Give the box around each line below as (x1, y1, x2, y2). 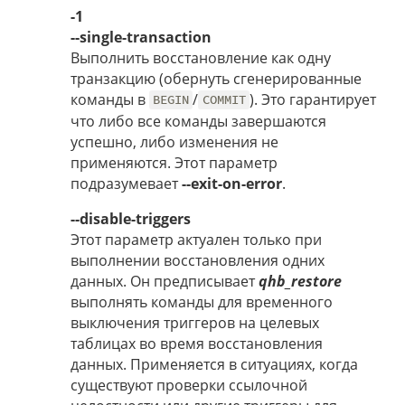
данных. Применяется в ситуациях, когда (71, 353, 358, 374)
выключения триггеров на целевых (71, 312, 319, 333)
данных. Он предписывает (71, 270, 259, 291)
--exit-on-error (182, 173, 282, 193)
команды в (71, 89, 149, 109)
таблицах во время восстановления (71, 333, 323, 353)
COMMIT (202, 91, 246, 108)
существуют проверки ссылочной (71, 374, 307, 395)
